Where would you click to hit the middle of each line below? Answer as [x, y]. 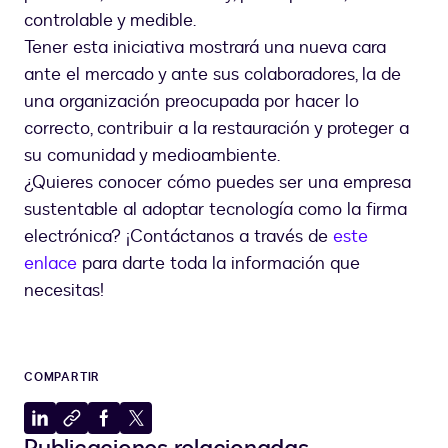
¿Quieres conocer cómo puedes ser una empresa [217, 183]
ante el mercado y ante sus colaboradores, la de [212, 75]
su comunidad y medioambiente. [152, 156]
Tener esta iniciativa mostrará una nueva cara [205, 48]
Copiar [94, 427]
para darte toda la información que [218, 264]
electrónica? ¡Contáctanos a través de [178, 237]
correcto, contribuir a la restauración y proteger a [216, 129]
